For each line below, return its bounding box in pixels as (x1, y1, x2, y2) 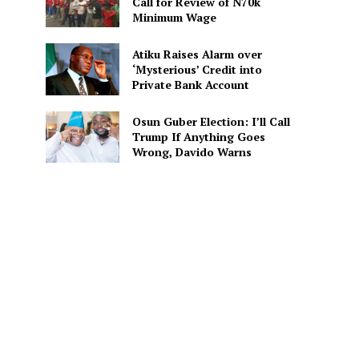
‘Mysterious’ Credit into (131, 61, 262, 77)
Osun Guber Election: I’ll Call (131, 114, 290, 130)
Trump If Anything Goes (131, 129, 265, 145)
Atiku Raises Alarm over (131, 46, 262, 62)
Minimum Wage (131, 9, 216, 25)
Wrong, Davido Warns (131, 144, 252, 160)
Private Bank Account (131, 76, 249, 92)
